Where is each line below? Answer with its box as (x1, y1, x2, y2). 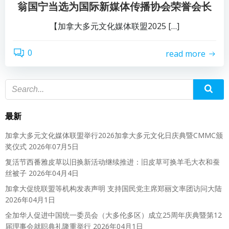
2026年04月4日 (29, 168, 79, 178)
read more (166, 48, 205, 59)
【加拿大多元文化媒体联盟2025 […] (50, 20, 179, 32)
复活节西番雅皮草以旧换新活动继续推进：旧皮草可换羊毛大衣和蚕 (5, 157, 220, 167)
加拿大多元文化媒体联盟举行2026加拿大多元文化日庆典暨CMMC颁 (5, 130, 223, 140)
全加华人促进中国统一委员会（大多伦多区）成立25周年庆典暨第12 (5, 210, 222, 220)
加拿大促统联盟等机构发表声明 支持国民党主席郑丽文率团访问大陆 (5, 184, 222, 193)
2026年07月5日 (29, 142, 79, 151)
